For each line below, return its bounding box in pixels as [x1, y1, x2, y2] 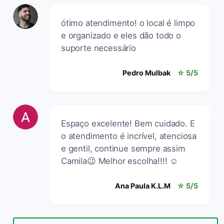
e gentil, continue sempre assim [61, 143, 185, 153]
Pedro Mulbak [122, 68, 170, 77]
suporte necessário [61, 42, 136, 53]
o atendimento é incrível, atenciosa [61, 130, 197, 141]
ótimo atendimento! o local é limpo [61, 17, 195, 28]
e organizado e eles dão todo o [61, 30, 181, 40]
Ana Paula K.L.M [115, 181, 170, 190]
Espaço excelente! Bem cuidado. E [61, 118, 195, 128]
